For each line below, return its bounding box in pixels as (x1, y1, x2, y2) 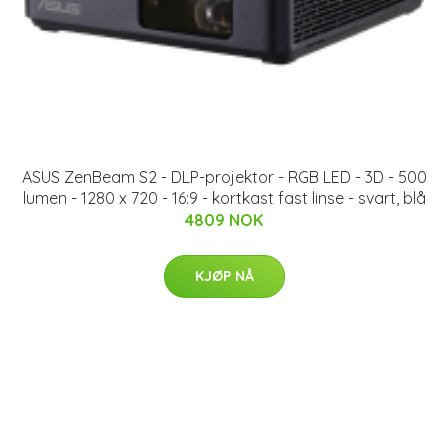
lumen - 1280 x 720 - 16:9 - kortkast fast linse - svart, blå (22, 187, 426, 208)
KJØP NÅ (194, 266, 254, 285)
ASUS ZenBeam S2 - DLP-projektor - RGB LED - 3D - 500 (21, 166, 427, 187)
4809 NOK (185, 209, 263, 230)
